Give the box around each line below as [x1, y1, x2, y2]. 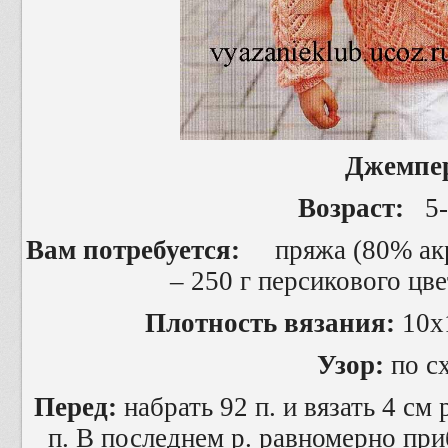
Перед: [34, 392, 118, 422]
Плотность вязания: [145, 308, 396, 338]
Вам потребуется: [26, 235, 254, 265]
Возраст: [298, 193, 404, 223]
